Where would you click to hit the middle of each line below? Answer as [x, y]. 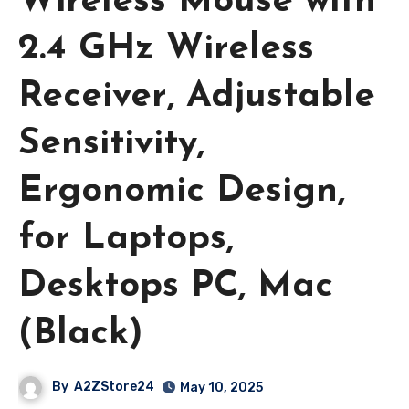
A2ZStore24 [115, 386]
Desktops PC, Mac [176, 286]
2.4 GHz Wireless [166, 49]
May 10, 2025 [222, 387]
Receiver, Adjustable [197, 96]
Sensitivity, [111, 144]
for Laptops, [126, 239]
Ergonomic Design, [182, 191]
